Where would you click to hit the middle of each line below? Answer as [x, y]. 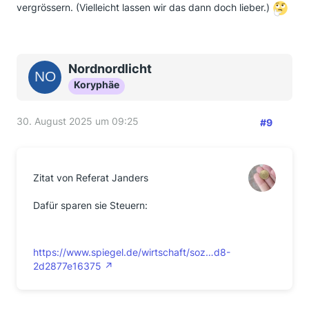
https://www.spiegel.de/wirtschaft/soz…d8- [132, 252]
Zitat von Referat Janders [91, 178]
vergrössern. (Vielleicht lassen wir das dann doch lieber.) [144, 8]
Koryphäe [97, 84]
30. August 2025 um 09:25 [78, 121]
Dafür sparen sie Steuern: [90, 205]
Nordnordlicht [110, 69]
